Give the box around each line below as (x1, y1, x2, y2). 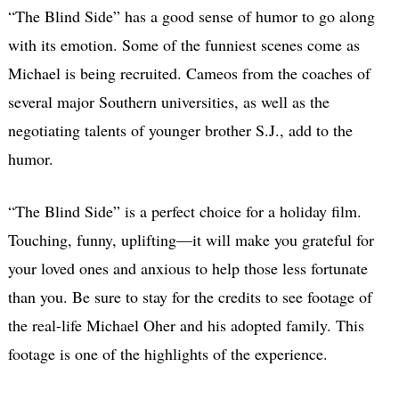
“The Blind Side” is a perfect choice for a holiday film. (7, 199, 362, 222)
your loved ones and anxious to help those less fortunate (7, 256, 368, 279)
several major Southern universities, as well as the (7, 90, 330, 112)
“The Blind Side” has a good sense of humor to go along (7, 4, 375, 27)
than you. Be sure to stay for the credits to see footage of (7, 285, 372, 307)
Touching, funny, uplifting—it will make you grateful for (7, 228, 374, 250)
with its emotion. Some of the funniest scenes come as (7, 33, 360, 55)
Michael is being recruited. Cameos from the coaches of (7, 61, 370, 84)
